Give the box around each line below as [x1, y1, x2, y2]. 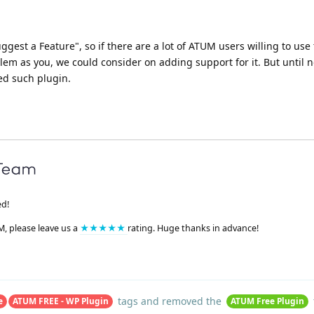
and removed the [137, 294, 224, 308]
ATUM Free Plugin [230, 295, 304, 307]
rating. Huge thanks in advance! [128, 222, 259, 235]
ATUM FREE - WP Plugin [12, 295, 109, 307]
